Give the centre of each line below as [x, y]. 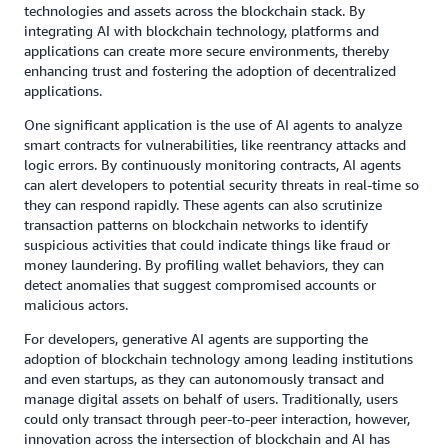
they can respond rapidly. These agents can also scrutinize [203, 204]
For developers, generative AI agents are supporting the [196, 338]
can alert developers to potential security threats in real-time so [221, 184]
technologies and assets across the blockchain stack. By [194, 10]
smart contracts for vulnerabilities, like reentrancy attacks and [215, 144]
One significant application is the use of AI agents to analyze [213, 124]
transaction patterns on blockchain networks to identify [196, 224]
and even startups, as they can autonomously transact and [204, 378]
